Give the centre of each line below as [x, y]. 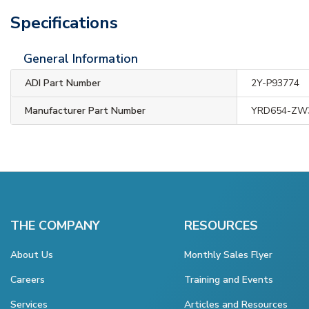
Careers [28, 279]
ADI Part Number [63, 83]
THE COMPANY [55, 225]
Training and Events [229, 279]
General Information [81, 58]
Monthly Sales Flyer [228, 255]
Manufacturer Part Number [85, 110]
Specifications [64, 22]
